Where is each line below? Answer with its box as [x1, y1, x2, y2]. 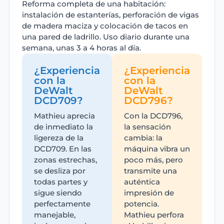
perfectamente [34, 199, 90, 209]
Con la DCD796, [124, 111, 182, 121]
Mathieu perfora [124, 210, 184, 220]
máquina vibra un [124, 144, 190, 154]
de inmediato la [34, 122, 93, 132]
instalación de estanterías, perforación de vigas [22, 10, 199, 20]
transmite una [124, 166, 177, 176]
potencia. [124, 199, 159, 209]
